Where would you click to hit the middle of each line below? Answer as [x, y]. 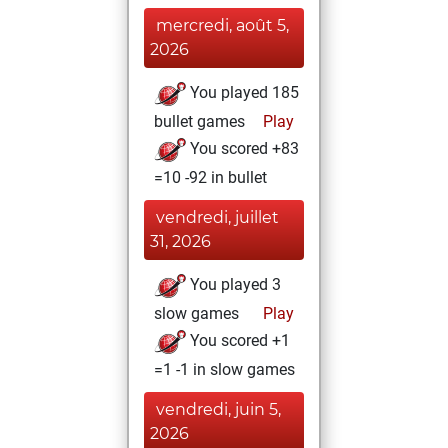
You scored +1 [238, 341]
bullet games [199, 121]
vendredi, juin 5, [218, 409]
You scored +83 [242, 149]
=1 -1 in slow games [224, 369]
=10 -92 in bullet [210, 177]
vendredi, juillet [217, 217]
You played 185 [242, 93]
